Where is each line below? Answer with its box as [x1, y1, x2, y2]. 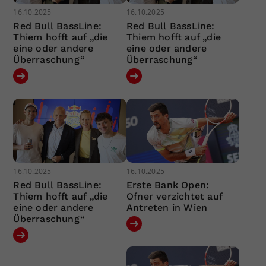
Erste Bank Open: [126, 179, 210, 191]
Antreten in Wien [126, 201, 208, 213]
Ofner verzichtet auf [126, 190, 222, 202]
